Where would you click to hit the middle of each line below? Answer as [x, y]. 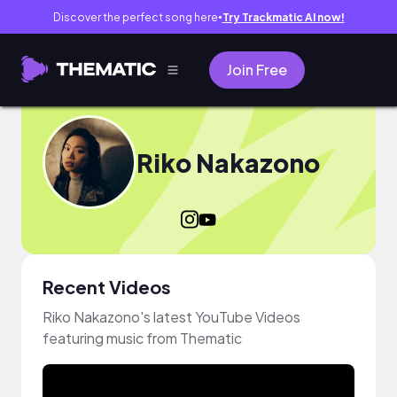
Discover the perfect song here [135, 17]
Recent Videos [107, 286]
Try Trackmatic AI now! [283, 17]
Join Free [257, 70]
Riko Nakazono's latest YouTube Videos [171, 316]
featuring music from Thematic [142, 338]
